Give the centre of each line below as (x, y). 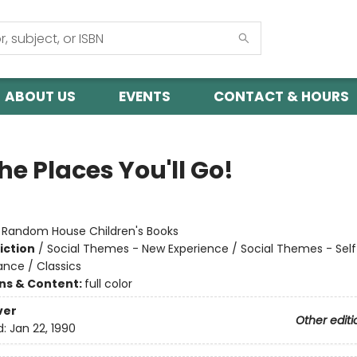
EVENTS (145, 96)
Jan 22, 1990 (42, 329)
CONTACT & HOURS (281, 96)
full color (108, 284)
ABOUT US (40, 96)
